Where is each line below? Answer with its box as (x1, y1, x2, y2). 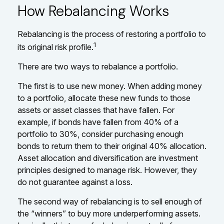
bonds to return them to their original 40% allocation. (17, 141, 206, 151)
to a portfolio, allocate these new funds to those (17, 93, 190, 103)
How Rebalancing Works (17, 1, 169, 20)
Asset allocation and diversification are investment (17, 153, 198, 163)
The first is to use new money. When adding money (17, 81, 202, 91)
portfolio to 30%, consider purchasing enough (17, 129, 183, 139)
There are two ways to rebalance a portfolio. (17, 61, 178, 72)
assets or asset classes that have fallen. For (17, 105, 174, 115)
